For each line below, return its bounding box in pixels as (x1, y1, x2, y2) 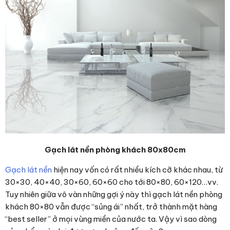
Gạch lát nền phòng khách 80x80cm (44, 144, 186, 155)
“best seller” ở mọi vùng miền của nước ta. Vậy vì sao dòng (5, 214, 217, 224)
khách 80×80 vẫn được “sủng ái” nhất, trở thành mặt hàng (5, 201, 217, 212)
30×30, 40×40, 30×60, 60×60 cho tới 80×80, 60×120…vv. (5, 177, 218, 187)
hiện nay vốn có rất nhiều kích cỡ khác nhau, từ (52, 164, 223, 175)
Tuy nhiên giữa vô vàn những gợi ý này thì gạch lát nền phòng (5, 189, 222, 199)
